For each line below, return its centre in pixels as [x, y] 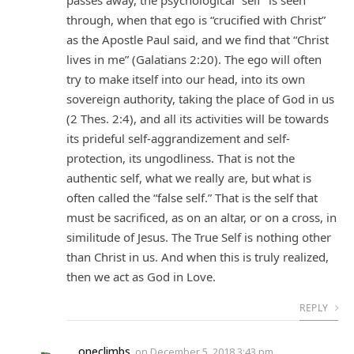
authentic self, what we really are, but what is [189, 178]
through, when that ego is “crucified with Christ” [196, 20]
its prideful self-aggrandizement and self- [178, 139]
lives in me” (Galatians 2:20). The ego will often [194, 60]
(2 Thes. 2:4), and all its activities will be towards [198, 119]
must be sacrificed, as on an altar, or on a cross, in [201, 218]
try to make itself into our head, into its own [186, 79]
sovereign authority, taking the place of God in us [200, 99]
